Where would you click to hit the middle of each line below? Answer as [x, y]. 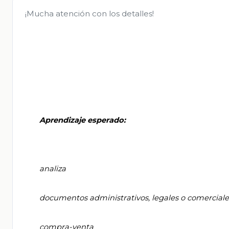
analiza [32, 169]
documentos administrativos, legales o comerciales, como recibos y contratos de [32, 198]
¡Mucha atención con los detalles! [89, 14]
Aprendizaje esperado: [32, 120]
